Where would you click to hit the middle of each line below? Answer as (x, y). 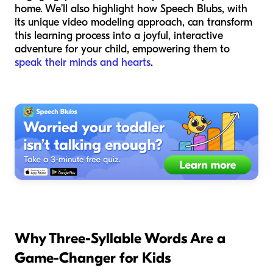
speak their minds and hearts (83, 63)
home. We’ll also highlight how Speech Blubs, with (131, 9)
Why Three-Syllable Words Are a (120, 239)
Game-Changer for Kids (93, 258)
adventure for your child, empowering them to (122, 49)
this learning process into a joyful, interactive (119, 36)
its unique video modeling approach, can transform (133, 23)
